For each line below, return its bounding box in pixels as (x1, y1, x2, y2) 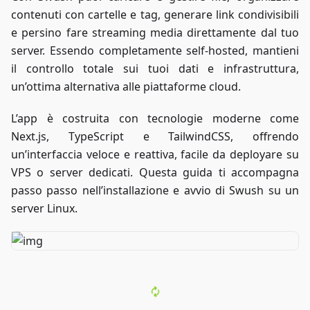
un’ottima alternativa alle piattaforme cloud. (11, 79, 241, 94)
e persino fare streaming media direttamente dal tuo (11, 25, 299, 40)
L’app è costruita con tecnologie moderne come (11, 111, 299, 126)
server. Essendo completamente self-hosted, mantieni (11, 43, 299, 58)
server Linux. (11, 201, 77, 216)
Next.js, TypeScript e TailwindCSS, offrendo (11, 129, 299, 144)
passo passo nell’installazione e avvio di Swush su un (11, 183, 299, 198)
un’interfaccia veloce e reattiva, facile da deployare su (11, 147, 299, 162)
